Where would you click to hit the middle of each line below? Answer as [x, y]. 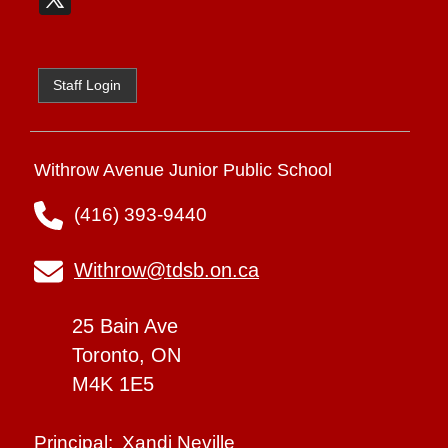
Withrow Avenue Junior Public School [183, 170]
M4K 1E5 [113, 384]
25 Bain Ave [125, 326]
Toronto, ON [127, 355]
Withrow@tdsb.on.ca [167, 270]
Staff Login [87, 84]
